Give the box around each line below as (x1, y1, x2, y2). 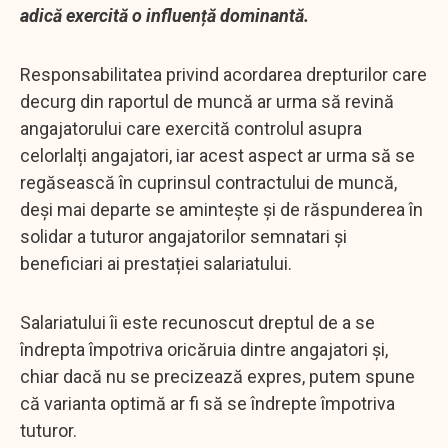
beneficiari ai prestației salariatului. (20, 252, 292, 274)
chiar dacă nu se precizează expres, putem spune (20, 365, 415, 387)
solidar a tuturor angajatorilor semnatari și (20, 225, 347, 247)
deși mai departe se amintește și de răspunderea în (20, 198, 423, 220)
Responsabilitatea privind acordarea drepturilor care (20, 63, 427, 85)
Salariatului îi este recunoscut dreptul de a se (20, 311, 375, 333)
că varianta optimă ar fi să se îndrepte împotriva (20, 392, 395, 414)
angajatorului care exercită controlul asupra (20, 117, 362, 139)
